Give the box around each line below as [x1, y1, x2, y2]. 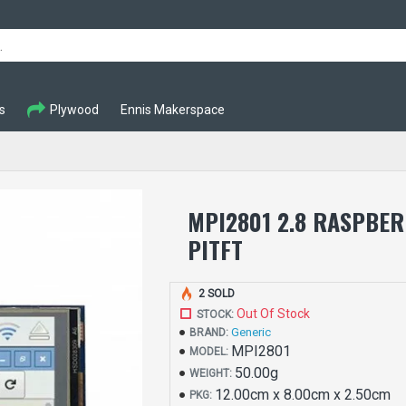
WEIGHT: [189, 367, 233, 380]
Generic [231, 325, 272, 339]
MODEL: [189, 345, 229, 358]
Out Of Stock [237, 306, 311, 321]
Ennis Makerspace [121, 101, 225, 117]
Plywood [50, 101, 99, 117]
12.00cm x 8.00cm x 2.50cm [215, 386, 391, 403]
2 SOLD [198, 287, 236, 300]
